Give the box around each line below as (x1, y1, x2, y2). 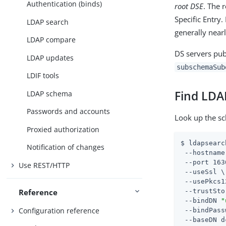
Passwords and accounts (27, 106, 110, 117)
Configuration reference (19, 205, 100, 215)
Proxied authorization (27, 124, 100, 134)
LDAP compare (27, 35, 76, 45)
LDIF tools (27, 71, 60, 81)
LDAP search (27, 17, 69, 27)
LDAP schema (27, 88, 73, 98)
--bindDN (181, 196, 221, 204)
